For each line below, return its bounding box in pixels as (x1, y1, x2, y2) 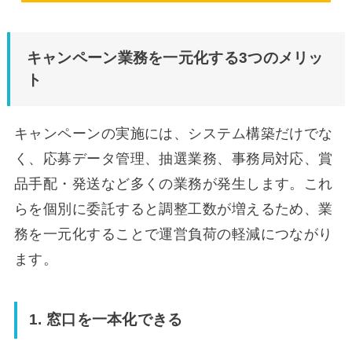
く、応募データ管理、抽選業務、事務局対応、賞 (13, 150, 333, 167)
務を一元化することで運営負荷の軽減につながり (13, 225, 333, 242)
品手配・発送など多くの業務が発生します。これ (13, 175, 333, 192)
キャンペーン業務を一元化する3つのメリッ (26, 49, 324, 67)
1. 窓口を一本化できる (29, 311, 183, 328)
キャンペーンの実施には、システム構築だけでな (13, 125, 333, 141)
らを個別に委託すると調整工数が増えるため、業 (13, 200, 333, 217)
